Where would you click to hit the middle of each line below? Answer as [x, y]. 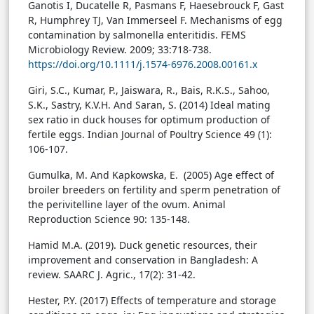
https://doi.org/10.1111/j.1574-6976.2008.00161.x [143, 64]
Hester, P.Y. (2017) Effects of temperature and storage [152, 301]
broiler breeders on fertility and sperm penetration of [154, 190]
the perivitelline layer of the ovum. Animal [127, 205]
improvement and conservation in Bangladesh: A [143, 260]
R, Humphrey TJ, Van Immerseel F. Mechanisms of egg [155, 20]
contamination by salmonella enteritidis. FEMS [137, 35]
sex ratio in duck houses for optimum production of [149, 120]
